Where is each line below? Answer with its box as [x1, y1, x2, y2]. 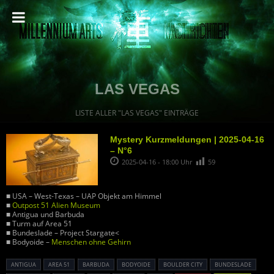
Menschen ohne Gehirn [51, 237, 131, 248]
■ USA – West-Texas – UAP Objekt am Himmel [6, 191, 161, 202]
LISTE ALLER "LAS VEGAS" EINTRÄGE [75, 108, 199, 118]
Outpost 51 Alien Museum [12, 200, 100, 211]
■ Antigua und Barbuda [6, 209, 84, 220]
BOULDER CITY [163, 261, 202, 269]
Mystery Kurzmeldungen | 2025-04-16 [110, 135, 264, 144]
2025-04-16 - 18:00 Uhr [122, 157, 194, 166]
